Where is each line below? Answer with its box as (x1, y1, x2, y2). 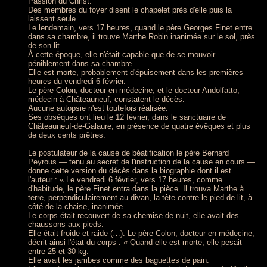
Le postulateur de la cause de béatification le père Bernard (28, 148, 229, 157)
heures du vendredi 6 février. (28, 77, 126, 86)
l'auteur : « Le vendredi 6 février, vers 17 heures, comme (28, 175, 222, 184)
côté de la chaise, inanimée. (28, 202, 125, 211)
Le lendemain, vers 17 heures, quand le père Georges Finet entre (28, 23, 252, 32)
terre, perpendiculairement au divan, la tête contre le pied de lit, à (28, 193, 252, 202)
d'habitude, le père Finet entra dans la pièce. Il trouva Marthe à (28, 184, 244, 193)
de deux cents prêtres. (28, 131, 105, 139)
